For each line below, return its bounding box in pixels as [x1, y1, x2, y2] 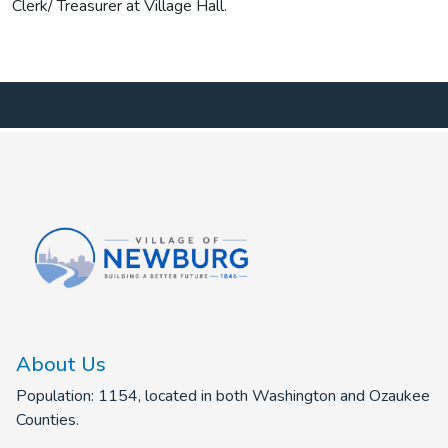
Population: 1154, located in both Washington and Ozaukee [16, 385, 430, 408]
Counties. [16, 409, 79, 432]
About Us [16, 351, 106, 377]
